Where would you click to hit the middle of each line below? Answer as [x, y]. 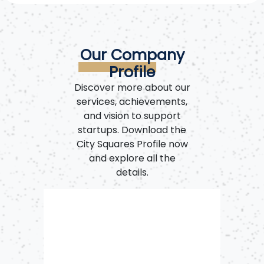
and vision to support [132, 116]
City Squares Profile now [132, 144]
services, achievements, [132, 102]
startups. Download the [132, 130]
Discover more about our [132, 88]
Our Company [132, 55]
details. [132, 173]
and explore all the [132, 159]
